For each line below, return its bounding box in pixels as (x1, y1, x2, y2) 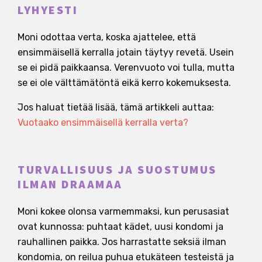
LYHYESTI (18, 2, 78, 19)
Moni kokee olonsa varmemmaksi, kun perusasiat (18, 205, 229, 217)
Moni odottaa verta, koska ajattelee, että (18, 31, 196, 43)
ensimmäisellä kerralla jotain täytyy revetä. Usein (18, 46, 234, 58)
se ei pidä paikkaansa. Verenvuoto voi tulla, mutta (18, 61, 235, 73)
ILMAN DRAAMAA (18, 176, 123, 193)
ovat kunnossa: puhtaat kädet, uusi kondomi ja (18, 220, 223, 232)
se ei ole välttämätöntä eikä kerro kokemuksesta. (18, 77, 231, 88)
